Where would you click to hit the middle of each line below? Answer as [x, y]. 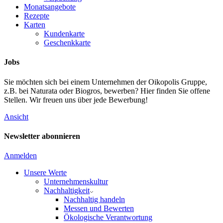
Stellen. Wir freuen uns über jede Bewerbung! [76, 100]
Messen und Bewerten [99, 209]
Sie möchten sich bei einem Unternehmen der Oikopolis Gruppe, [106, 82]
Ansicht [16, 116]
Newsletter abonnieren [42, 136]
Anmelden [20, 156]
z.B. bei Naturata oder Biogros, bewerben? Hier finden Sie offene [107, 91]
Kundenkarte [64, 34]
